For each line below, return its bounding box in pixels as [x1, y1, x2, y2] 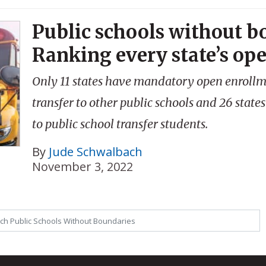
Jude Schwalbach [48, 144, 142, 160]
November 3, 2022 [31, 159, 133, 175]
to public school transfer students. [31, 116, 208, 132]
